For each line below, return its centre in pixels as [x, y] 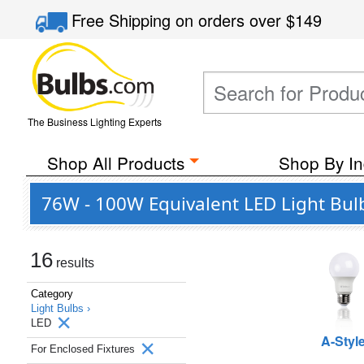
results [74, 263]
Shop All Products [115, 162]
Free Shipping [124, 20]
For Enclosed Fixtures [84, 349]
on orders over [231, 20]
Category [52, 294]
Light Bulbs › [61, 308]
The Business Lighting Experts [94, 121]
